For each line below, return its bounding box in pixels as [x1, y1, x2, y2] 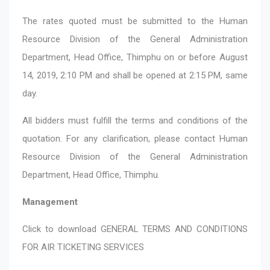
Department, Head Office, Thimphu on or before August [22, 51, 248, 63]
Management [22, 196, 78, 207]
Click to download [22, 223, 101, 234]
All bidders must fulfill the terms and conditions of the [22, 115, 248, 126]
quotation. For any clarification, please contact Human [22, 133, 248, 144]
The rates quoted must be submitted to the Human [22, 15, 248, 27]
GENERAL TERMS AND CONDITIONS [100, 223, 248, 234]
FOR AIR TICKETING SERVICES [22, 241, 144, 253]
